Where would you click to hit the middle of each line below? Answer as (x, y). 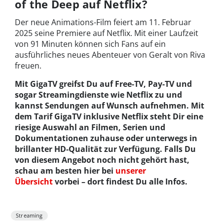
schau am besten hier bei (65, 170)
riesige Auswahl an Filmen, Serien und (90, 127)
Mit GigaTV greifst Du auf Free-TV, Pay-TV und (103, 84)
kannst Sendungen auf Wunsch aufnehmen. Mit (110, 105)
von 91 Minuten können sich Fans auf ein (90, 44)
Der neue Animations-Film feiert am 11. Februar (103, 22)
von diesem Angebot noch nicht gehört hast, (102, 160)
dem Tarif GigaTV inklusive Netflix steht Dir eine (109, 116)
